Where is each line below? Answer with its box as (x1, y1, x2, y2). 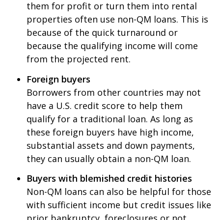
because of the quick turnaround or (27, 27, 178, 39)
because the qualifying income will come (27, 40, 198, 52)
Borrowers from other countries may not (27, 86, 201, 98)
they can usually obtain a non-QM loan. (27, 152, 191, 165)
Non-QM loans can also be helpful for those (27, 186, 211, 198)
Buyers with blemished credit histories (27, 172, 192, 185)
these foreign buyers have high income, (27, 126, 194, 138)
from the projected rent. (27, 53, 131, 65)
